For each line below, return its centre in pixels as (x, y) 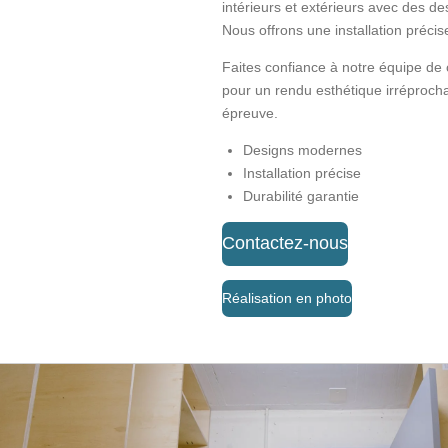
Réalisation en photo (287, 298)
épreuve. (250, 113)
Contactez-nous (285, 243)
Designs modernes (303, 150)
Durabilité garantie (301, 196)
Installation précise (302, 173)
